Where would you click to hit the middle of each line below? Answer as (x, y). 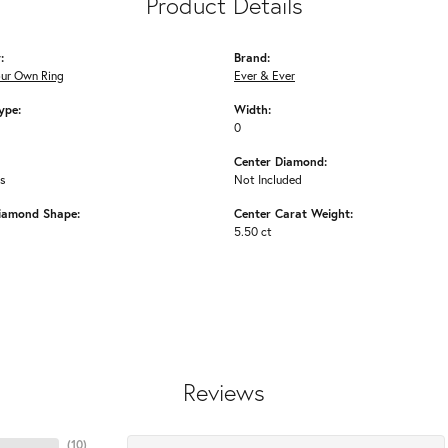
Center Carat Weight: (293, 213)
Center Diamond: (280, 161)
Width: (252, 109)
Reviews (224, 393)
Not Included (268, 179)
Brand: (252, 57)
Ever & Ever (264, 75)
